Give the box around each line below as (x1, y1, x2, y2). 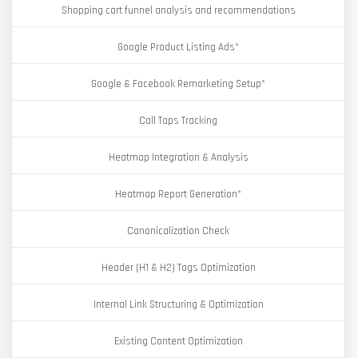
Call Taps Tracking (139, 114, 217, 127)
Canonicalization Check (127, 225, 229, 237)
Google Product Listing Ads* (117, 41, 239, 54)
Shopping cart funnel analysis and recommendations (61, 4, 296, 17)
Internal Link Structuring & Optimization (93, 298, 264, 311)
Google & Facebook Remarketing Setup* (91, 78, 265, 90)
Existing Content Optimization (113, 335, 243, 348)
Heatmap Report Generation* (115, 188, 241, 201)
